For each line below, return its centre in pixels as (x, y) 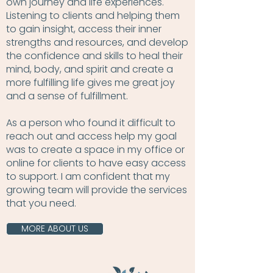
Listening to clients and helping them (93, 16)
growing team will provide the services (97, 190)
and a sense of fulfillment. (68, 96)
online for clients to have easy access (96, 163)
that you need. (41, 203)
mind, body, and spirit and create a (90, 69)
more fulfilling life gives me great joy (90, 83)
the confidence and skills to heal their (94, 56)
